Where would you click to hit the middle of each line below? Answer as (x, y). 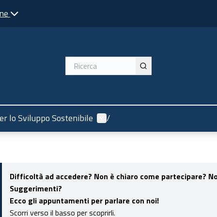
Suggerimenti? (36, 188)
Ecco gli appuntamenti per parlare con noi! (84, 201)
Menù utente (120, 117)
